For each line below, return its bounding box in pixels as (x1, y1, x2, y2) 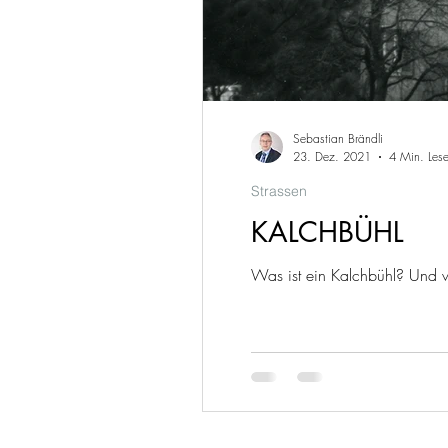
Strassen (251, 182, 307, 200)
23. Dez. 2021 (293, 148, 371, 165)
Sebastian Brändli (293, 130, 383, 147)
